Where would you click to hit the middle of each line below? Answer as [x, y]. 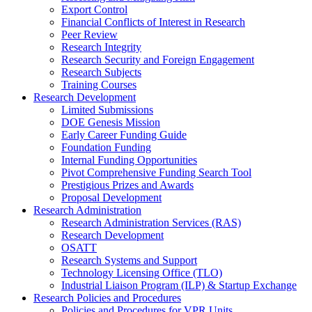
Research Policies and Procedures [107, 298]
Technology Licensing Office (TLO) [142, 273]
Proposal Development [111, 198]
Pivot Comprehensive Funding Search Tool [156, 173]
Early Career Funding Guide [124, 135]
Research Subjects [101, 72]
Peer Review [89, 35]
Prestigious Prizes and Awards [127, 185]
